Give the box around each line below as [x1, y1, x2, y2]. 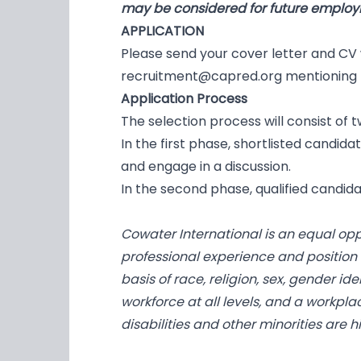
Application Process [121, 89, 247, 109]
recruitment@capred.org [121, 67, 282, 86]
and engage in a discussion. [121, 157, 294, 176]
